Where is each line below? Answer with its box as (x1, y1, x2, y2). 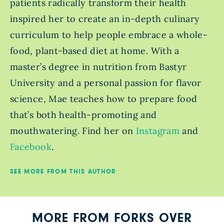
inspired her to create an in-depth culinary (10, 13, 200, 25)
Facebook (10, 141, 51, 153)
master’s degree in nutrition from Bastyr (10, 61, 187, 73)
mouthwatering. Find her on (10, 125, 133, 137)
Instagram (133, 125, 179, 137)
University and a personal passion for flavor (10, 77, 201, 89)
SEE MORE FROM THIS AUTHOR (10, 168, 116, 175)
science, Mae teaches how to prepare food (10, 93, 197, 105)
